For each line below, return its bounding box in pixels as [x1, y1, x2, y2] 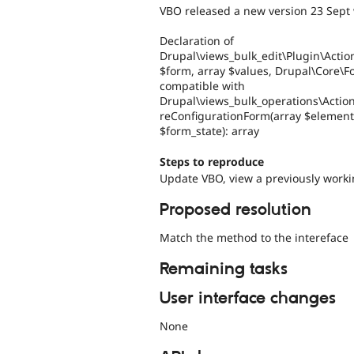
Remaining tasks [160, 259, 288, 281]
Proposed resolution [160, 200, 311, 221]
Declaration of [160, 33, 234, 49]
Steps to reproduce [160, 153, 264, 169]
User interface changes [160, 288, 336, 310]
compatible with [160, 78, 245, 94]
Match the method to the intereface [160, 230, 348, 246]
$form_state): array [160, 123, 259, 139]
